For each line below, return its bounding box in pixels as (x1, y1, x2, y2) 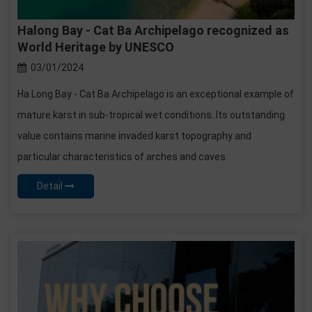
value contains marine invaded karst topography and (17, 130, 251, 141)
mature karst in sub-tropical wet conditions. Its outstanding (17, 109, 285, 120)
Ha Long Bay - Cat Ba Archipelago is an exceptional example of (17, 88, 294, 100)
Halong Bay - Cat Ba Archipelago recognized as (17, 22, 289, 38)
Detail (37, 180, 65, 192)
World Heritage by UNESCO (17, 39, 174, 54)
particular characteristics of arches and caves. (17, 150, 228, 162)
